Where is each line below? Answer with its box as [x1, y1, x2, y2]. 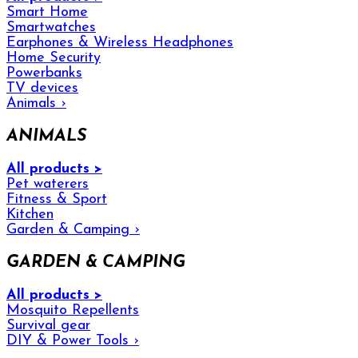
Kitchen [6, 207, 54, 223]
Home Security [6, 50, 101, 66]
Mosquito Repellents [6, 303, 139, 319]
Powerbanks [6, 66, 82, 82]
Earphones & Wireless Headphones [6, 35, 233, 51]
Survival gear [6, 318, 90, 334]
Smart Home [6, 5, 88, 21]
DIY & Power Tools [6, 333, 129, 349]
